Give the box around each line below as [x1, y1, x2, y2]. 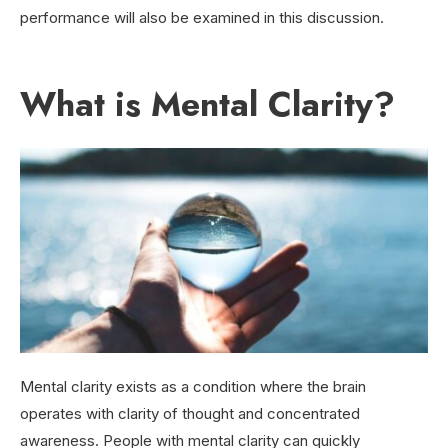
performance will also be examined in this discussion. [20, 8, 384, 28]
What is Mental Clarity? [20, 80, 395, 130]
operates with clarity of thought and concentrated [20, 403, 360, 423]
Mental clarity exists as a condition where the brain [20, 376, 366, 396]
